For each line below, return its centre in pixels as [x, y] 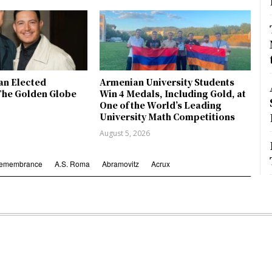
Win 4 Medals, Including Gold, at [173, 94]
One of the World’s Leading [161, 105]
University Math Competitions [168, 117]
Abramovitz [121, 164]
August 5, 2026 [125, 134]
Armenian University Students [167, 82]
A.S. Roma [72, 164]
